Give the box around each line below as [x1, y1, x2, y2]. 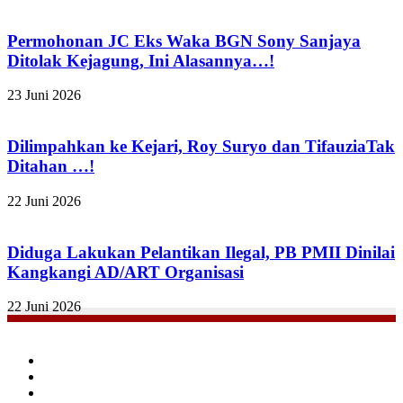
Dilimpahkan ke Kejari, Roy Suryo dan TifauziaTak [7, 137, 395, 157]
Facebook [42, 352, 98, 368]
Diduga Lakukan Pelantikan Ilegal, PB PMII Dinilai [7, 242, 395, 262]
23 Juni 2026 [7, 87, 81, 103]
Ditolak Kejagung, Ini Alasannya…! [7, 50, 274, 70]
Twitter [42, 368, 83, 384]
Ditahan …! [7, 157, 94, 176]
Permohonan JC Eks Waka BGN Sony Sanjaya [7, 31, 361, 50]
